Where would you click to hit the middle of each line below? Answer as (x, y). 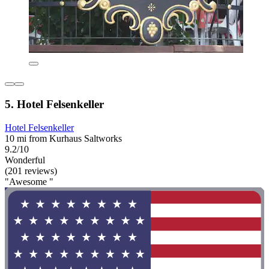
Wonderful (25, 160)
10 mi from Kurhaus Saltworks (63, 138)
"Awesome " (29, 181)
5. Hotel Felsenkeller (54, 104)
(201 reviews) (31, 171)
